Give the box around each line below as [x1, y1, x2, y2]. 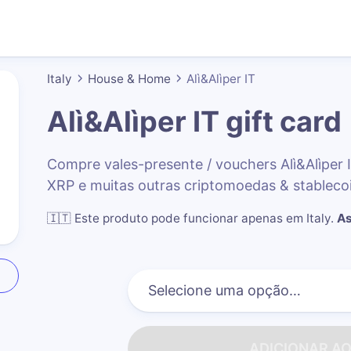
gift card [219, 103, 342, 139]
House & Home [87, 71, 171, 86]
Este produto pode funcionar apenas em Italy [74, 210, 331, 226]
